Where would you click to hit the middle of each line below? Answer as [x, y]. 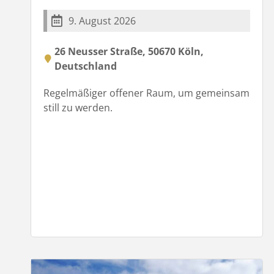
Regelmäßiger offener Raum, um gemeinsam [146, 93]
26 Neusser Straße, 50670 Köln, [129, 51]
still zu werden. [78, 107]
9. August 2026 [102, 20]
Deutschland [86, 66]
